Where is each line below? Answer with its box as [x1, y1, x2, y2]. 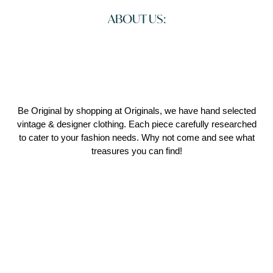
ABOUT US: [107, 11, 166, 27]
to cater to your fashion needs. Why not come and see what [18, 132, 255, 143]
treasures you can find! [91, 146, 182, 157]
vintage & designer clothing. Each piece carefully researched [16, 119, 257, 130]
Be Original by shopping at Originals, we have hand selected [17, 105, 256, 116]
